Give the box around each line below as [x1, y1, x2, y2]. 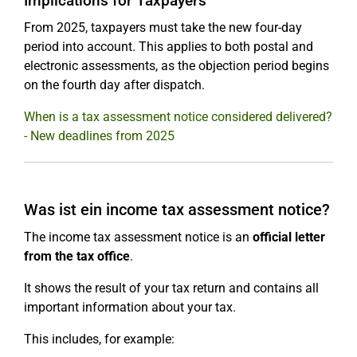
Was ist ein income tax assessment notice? [24, 200, 330, 219]
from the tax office [24, 249, 130, 264]
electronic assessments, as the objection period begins [24, 58, 329, 73]
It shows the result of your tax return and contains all [24, 280, 319, 296]
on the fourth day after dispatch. [24, 77, 205, 92]
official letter [253, 229, 325, 245]
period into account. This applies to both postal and [24, 39, 313, 54]
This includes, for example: [24, 331, 175, 347]
